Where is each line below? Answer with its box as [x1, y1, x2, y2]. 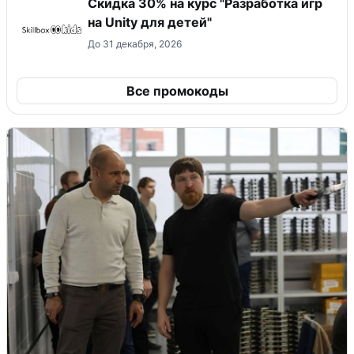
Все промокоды [126, 82, 228, 99]
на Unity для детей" [88, 13, 212, 30]
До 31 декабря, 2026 [88, 37, 182, 50]
